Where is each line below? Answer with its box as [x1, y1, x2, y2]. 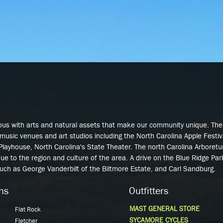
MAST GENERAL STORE [129, 205, 200, 213]
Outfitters [129, 185, 168, 197]
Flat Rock [15, 205, 41, 213]
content [80, 24, 101, 32]
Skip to [80, 2, 99, 10]
